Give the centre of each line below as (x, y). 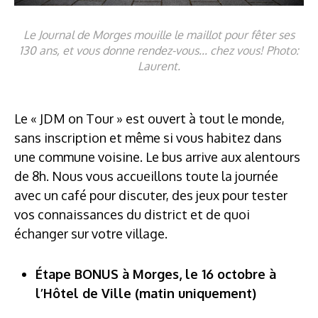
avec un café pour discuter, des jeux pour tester (151, 195)
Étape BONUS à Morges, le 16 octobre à (156, 274)
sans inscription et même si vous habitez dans (148, 137)
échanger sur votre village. (91, 233)
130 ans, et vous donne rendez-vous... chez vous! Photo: (159, 50)
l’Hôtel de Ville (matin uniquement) (146, 293)
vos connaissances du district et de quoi (132, 214)
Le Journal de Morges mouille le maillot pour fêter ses (159, 34)
